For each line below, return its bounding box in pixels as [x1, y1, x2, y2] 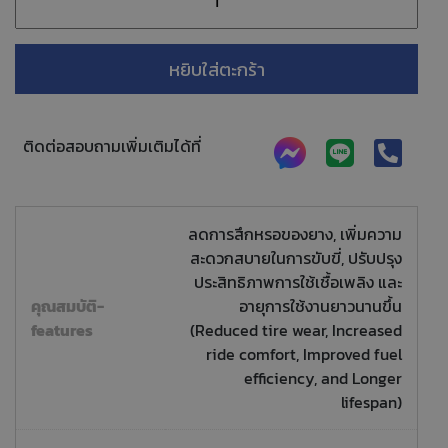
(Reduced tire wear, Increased [190, 318, 402, 343]
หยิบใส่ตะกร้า [168, 55, 265, 83]
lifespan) [341, 390, 402, 415]
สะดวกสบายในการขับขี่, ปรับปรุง [190, 246, 402, 271]
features [31, 318, 93, 343]
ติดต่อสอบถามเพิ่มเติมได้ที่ [23, 134, 201, 159]
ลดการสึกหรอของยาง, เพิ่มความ [188, 222, 402, 247]
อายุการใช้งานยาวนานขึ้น [239, 294, 402, 319]
